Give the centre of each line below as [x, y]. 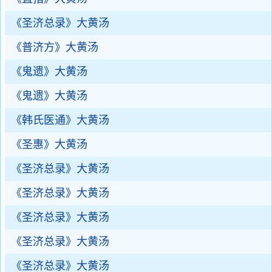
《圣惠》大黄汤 [49, 144]
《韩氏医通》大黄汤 [60, 120]
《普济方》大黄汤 [55, 47]
